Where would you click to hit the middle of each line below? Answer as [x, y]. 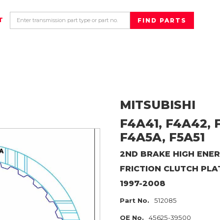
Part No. [135, 200]
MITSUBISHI [158, 105]
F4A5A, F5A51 [162, 137]
